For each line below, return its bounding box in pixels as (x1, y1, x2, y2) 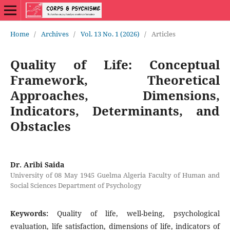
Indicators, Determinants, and (10, 102, 220, 119)
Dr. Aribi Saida (10, 159, 64, 169)
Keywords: (10, 208, 57, 218)
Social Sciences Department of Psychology (10, 180, 141, 190)
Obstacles (10, 117, 71, 135)
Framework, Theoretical (10, 71, 220, 88)
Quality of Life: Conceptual (10, 55, 220, 73)
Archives (41, 29, 69, 39)
